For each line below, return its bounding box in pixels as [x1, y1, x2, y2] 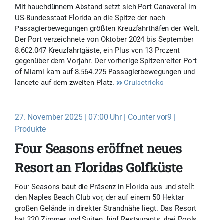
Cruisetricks [124, 78, 164, 87]
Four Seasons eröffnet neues [15, 140, 182, 157]
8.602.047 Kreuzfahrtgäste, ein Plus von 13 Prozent [15, 46, 180, 55]
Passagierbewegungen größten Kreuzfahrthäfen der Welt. [15, 24, 200, 33]
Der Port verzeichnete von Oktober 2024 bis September [15, 35, 193, 44]
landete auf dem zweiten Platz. [15, 78, 116, 87]
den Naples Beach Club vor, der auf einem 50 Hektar [15, 193, 184, 202]
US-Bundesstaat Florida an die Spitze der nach [15, 13, 165, 23]
